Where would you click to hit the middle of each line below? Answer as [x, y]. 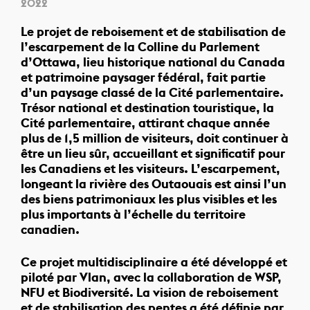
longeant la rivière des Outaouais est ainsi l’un [154, 184]
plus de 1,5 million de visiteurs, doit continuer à [155, 138]
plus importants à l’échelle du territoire [133, 215]
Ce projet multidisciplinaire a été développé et [154, 262]
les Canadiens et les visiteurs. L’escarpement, [151, 169]
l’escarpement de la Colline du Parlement [140, 47]
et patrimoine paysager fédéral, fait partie [143, 77]
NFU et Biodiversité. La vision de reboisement [149, 293]
